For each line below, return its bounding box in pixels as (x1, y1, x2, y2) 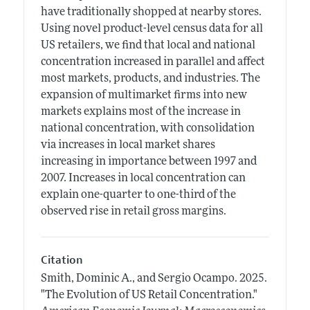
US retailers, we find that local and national (40, 39, 255, 51)
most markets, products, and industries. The (40, 73, 260, 84)
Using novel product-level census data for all (40, 23, 263, 35)
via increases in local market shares (40, 139, 215, 151)
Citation (40, 253, 83, 267)
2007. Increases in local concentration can (40, 172, 246, 184)
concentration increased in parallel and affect (40, 56, 265, 68)
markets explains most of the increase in (40, 106, 241, 118)
